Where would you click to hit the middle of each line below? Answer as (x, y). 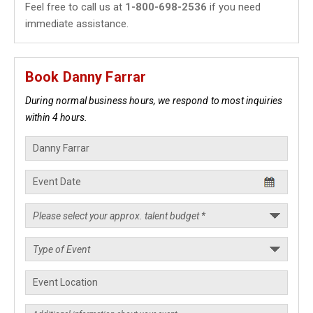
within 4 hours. (57, 117)
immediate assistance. (77, 24)
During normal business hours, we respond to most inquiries (154, 101)
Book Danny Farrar (86, 77)
